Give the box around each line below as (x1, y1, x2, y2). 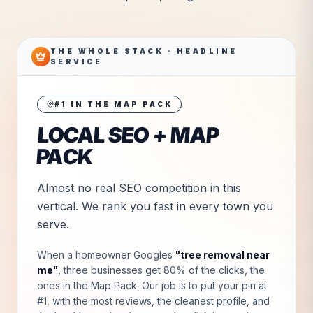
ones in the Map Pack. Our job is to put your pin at (37, 279, 267, 291)
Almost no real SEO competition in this (37, 180, 241, 195)
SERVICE (50, 57, 103, 66)
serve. (37, 217, 69, 231)
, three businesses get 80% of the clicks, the (58, 263, 265, 276)
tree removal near (180, 248, 270, 261)
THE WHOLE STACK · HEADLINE (50, 46, 238, 55)
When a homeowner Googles (37, 248, 175, 261)
